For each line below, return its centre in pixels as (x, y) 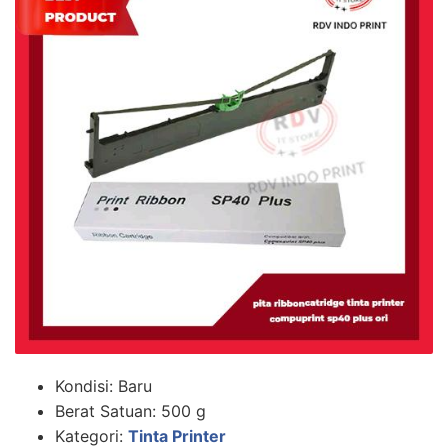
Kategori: (91, 435)
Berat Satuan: (108, 410)
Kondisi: (86, 385)
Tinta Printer (177, 435)
